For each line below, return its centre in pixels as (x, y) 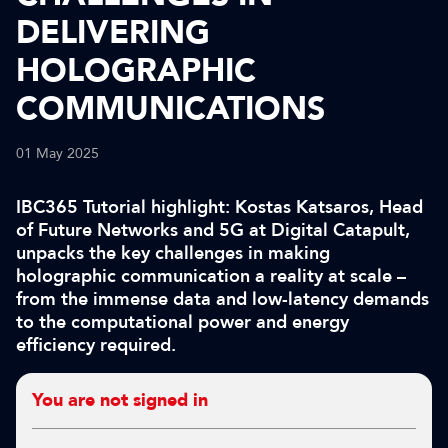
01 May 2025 (57, 153)
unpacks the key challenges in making (173, 253)
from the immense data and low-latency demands (222, 299)
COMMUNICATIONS (170, 109)
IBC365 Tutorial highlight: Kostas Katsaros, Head (219, 207)
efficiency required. (96, 345)
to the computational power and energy (182, 322)
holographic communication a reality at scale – (211, 276)
